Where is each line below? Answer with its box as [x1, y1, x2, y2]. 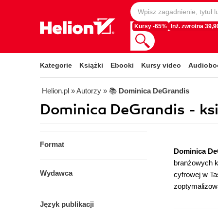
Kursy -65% [134, 23, 167, 29]
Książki [79, 61, 103, 69]
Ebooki [110, 61, 134, 69]
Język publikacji [40, 200, 94, 208]
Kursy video [141, 61, 181, 69]
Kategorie [40, 61, 72, 69]
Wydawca [40, 169, 73, 177]
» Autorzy [71, 87, 101, 95]
